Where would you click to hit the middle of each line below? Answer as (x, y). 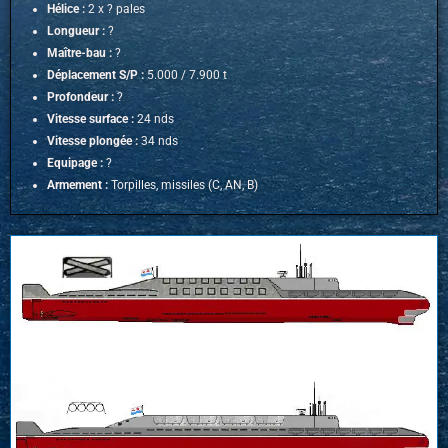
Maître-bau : (79, 53)
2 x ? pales (115, 9)
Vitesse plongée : (92, 141)
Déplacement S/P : (95, 75)
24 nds (154, 119)
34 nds (158, 141)
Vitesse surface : (90, 119)
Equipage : (75, 163)
